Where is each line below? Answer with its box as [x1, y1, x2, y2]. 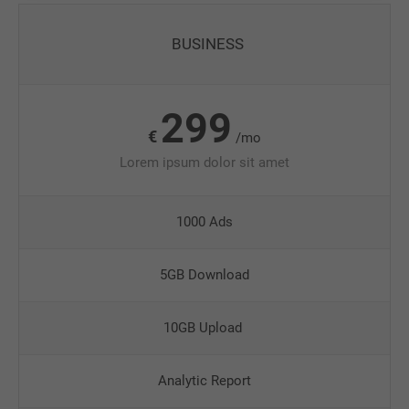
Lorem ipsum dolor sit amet [120, 153, 289, 171]
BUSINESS [172, 35, 245, 53]
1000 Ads [176, 214, 233, 230]
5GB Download [160, 267, 249, 283]
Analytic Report [158, 372, 251, 389]
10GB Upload [163, 320, 246, 336]
